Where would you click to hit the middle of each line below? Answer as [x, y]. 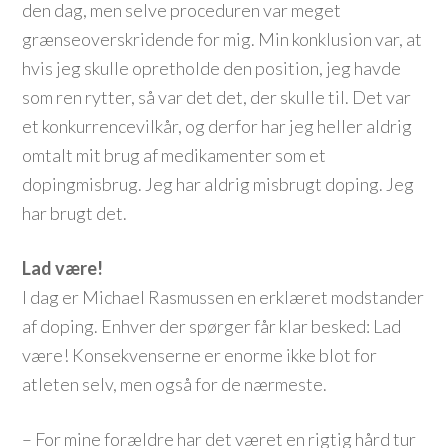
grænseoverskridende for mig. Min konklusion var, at [222, 39]
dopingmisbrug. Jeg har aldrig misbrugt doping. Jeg [218, 184]
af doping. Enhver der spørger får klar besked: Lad [212, 326]
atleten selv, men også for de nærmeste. [175, 384]
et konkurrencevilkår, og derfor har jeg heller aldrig [217, 126]
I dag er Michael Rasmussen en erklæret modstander [223, 297]
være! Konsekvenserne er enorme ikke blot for [200, 355]
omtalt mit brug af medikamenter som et [174, 155]
